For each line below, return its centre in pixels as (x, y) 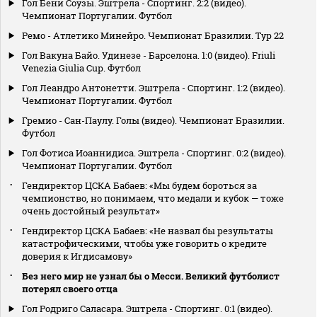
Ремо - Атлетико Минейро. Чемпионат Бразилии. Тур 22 (153, 36)
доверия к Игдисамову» (77, 257)
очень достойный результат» (91, 211)
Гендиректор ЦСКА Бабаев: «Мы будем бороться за (139, 186)
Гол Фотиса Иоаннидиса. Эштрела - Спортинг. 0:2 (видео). (154, 153)
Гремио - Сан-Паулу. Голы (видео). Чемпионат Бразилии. (153, 121)
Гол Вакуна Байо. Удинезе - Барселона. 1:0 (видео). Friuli (149, 56)
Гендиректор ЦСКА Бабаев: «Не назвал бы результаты (148, 231)
